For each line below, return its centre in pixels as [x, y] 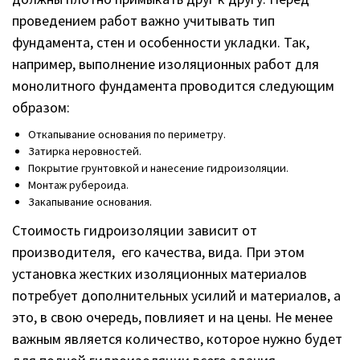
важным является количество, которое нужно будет [177, 338]
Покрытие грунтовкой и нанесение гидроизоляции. [158, 168]
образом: [41, 107]
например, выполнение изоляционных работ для [166, 63]
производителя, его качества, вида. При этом [158, 252]
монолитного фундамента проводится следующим [173, 85]
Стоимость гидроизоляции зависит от [135, 230]
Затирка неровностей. [85, 151]
